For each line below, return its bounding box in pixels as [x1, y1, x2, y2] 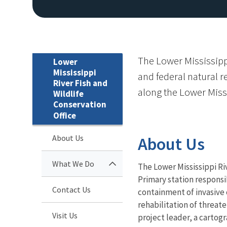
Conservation [53, 98, 106, 110]
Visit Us [52, 210, 78, 220]
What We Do [52, 158, 94, 169]
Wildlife [53, 88, 84, 99]
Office [53, 109, 76, 121]
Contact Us [52, 184, 91, 195]
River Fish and [53, 77, 107, 89]
